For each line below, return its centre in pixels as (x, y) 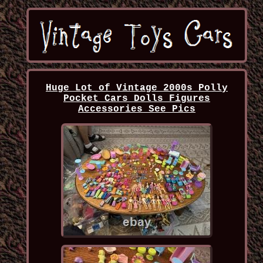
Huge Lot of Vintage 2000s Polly (136, 88)
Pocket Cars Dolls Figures (136, 99)
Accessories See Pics (136, 109)
